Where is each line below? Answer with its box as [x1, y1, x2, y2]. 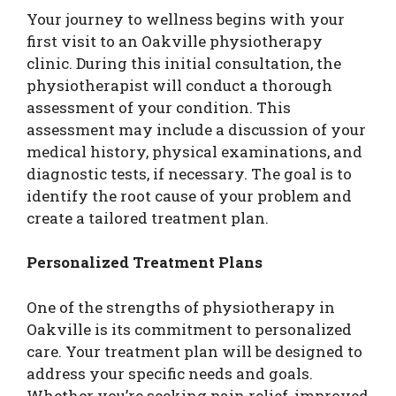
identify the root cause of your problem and [27, 185, 352, 206]
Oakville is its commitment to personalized [27, 318, 352, 339]
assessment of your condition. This [27, 96, 291, 118]
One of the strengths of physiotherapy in [27, 296, 335, 317]
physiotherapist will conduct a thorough [27, 74, 332, 95]
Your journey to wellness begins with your [27, 8, 345, 29]
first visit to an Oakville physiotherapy [27, 30, 323, 51]
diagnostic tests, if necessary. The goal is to [27, 163, 352, 184]
